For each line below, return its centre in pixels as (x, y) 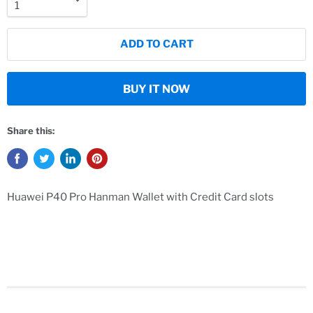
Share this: (31, 131)
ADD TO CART (156, 44)
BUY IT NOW (156, 89)
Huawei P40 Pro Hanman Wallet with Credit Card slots (140, 197)
